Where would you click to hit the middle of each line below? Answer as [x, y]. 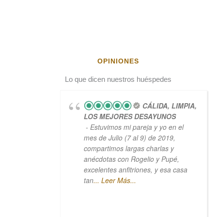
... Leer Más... [115, 180]
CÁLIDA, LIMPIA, [169, 106]
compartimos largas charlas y [129, 148]
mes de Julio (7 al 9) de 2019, [129, 138]
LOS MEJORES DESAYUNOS [130, 116]
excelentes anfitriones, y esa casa [135, 170]
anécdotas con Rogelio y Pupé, [131, 159]
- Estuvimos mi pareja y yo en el [133, 127]
